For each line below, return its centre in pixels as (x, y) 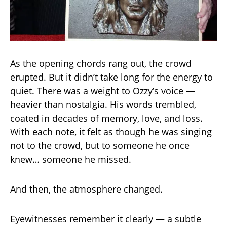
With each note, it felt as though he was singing (111, 131)
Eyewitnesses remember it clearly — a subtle (106, 219)
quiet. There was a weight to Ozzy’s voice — (103, 90)
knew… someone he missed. (71, 159)
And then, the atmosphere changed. (86, 189)
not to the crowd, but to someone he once (100, 145)
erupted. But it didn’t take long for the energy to (111, 77)
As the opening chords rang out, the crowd (101, 63)
